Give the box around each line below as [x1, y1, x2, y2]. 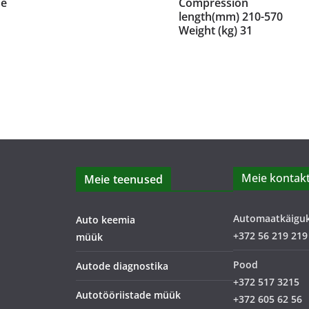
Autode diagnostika [76, 259, 168, 272]
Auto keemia [76, 213, 135, 226]
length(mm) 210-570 [179, 8, 283, 24]
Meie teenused [84, 172, 163, 187]
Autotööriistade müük [76, 288, 181, 301]
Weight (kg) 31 [179, 22, 253, 38]
